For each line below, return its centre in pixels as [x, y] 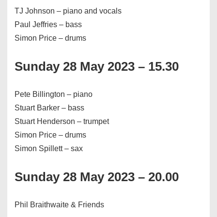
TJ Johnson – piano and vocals [68, 11]
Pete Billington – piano [54, 94]
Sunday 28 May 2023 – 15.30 [97, 67]
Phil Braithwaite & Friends [59, 205]
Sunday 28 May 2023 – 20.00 [97, 177]
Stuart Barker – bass [49, 108]
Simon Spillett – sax [49, 149]
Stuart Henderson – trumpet [62, 122]
